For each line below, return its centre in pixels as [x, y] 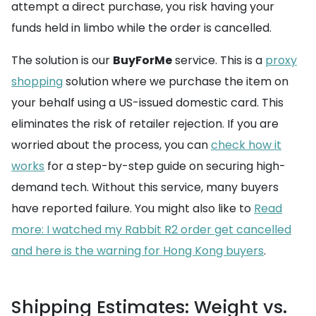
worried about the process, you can [111, 145]
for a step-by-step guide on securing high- [165, 166]
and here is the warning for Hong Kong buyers [138, 250]
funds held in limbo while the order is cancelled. [141, 28]
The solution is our [62, 60]
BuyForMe [142, 60]
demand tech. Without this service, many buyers [145, 187]
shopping [37, 81]
